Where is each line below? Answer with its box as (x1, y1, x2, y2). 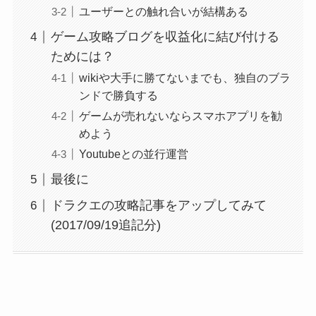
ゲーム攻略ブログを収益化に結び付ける (50, 30, 279, 44)
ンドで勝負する (78, 89, 158, 102)
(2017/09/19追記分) (50, 218, 161, 233)
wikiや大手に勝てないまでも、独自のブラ (78, 71, 291, 85)
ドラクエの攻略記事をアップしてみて (50, 198, 267, 213)
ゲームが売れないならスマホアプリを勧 (78, 109, 282, 123)
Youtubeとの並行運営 (78, 147, 188, 161)
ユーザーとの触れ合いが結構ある (78, 5, 248, 18)
